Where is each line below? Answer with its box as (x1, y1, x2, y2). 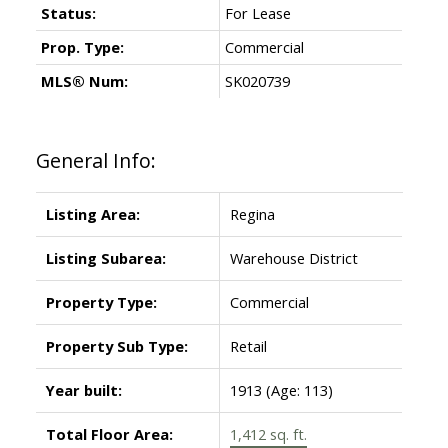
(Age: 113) (265, 379, 333, 400)
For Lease (224, 2, 291, 23)
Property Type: (45, 291, 157, 312)
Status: (40, 2, 96, 23)
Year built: (45, 379, 122, 400)
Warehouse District (229, 247, 358, 268)
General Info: (35, 146, 156, 174)
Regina (229, 203, 275, 224)
